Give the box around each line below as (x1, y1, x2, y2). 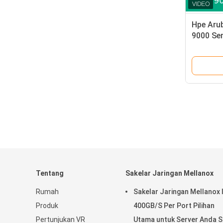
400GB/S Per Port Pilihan (133, 202, 215, 210)
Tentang (36, 169, 64, 177)
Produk (36, 202, 58, 210)
